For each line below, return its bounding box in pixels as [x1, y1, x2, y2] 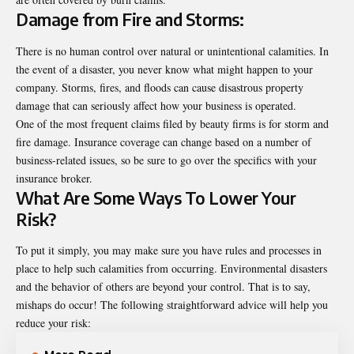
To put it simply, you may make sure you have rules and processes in [16, 243, 322, 258]
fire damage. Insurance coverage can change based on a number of [16, 134, 311, 149]
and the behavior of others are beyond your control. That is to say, [16, 279, 311, 295]
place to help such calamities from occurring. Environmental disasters [16, 261, 327, 277]
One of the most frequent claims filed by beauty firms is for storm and [16, 115, 329, 131]
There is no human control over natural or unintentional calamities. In [16, 43, 329, 58]
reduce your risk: [16, 315, 91, 331]
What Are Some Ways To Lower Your [16, 186, 296, 209]
